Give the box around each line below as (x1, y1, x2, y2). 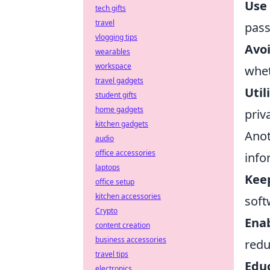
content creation (95, 220, 150, 230)
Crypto (95, 206, 118, 216)
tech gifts (95, 3, 126, 13)
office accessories (95, 148, 155, 158)
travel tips (95, 249, 128, 259)
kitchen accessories (95, 191, 161, 201)
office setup (95, 177, 134, 187)
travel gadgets (95, 75, 143, 86)
